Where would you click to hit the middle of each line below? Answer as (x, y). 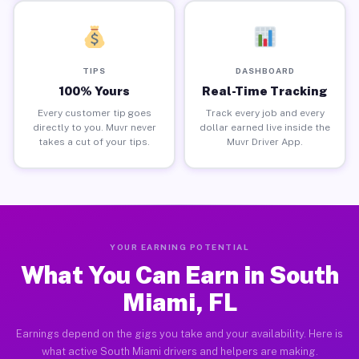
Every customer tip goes (94, 113)
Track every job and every (265, 113)
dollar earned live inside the (265, 127)
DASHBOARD (265, 70)
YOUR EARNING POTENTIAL (179, 247)
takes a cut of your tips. (94, 141)
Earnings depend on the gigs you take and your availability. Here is (179, 334)
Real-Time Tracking (265, 91)
